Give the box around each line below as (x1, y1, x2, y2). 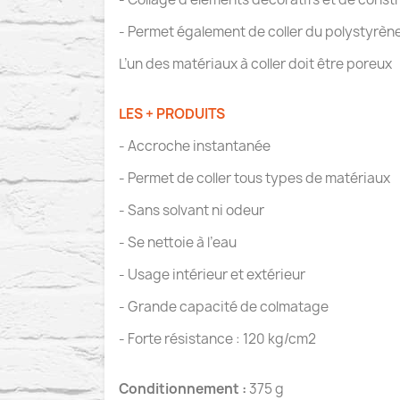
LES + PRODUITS (119, 104, 225, 123)
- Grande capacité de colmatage (119, 297, 329, 316)
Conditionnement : (119, 379, 249, 398)
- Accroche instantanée (119, 137, 271, 155)
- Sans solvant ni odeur (119, 201, 264, 220)
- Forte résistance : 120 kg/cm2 (119, 329, 316, 348)
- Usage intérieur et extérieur (119, 265, 305, 284)
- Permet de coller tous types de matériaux (119, 169, 390, 187)
